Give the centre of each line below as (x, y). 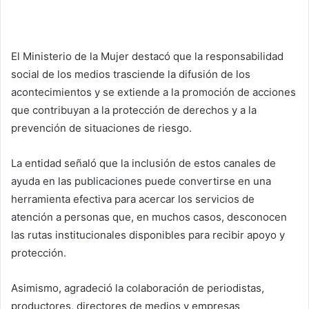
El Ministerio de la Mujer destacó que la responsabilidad (147, 57)
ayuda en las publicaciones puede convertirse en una (141, 181)
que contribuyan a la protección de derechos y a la (134, 110)
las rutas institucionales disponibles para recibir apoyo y (148, 235)
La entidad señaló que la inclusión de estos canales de (143, 163)
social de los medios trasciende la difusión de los (131, 74)
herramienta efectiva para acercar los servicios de (133, 199)
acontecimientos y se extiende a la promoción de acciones (153, 92)
